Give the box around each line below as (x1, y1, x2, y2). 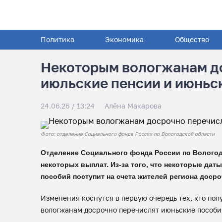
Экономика (105, 35, 144, 44)
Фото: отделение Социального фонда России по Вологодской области (41, 131, 215, 137)
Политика (41, 35, 74, 44)
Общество (174, 35, 209, 44)
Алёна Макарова (105, 102, 162, 110)
